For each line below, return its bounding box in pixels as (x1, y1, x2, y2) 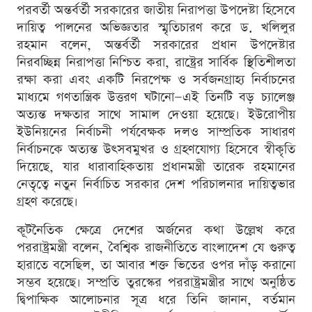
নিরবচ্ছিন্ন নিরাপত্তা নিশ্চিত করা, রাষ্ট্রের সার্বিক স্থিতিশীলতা (17, 54, 295, 72)
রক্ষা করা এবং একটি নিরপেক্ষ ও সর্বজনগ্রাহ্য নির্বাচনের (17, 71, 295, 89)
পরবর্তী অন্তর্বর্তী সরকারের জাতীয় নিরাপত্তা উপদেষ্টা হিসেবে (17, 1, 295, 19)
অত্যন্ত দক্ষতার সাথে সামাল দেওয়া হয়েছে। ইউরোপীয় (17, 106, 295, 124)
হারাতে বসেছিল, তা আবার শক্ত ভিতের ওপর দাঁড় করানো (17, 256, 295, 274)
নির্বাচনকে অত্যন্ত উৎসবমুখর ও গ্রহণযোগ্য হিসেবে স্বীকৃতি (17, 141, 295, 159)
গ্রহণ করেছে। (17, 193, 78, 211)
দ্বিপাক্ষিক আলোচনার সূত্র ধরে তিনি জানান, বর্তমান (17, 291, 295, 309)
